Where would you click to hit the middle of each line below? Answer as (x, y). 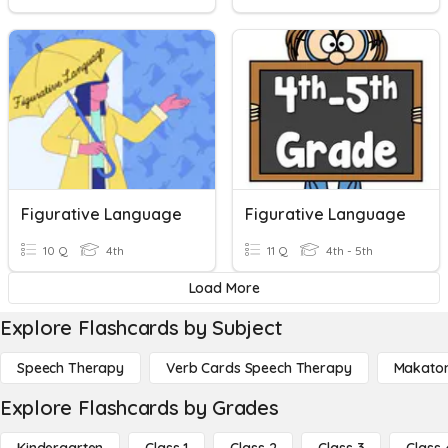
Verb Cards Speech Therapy (259, 368)
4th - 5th (348, 250)
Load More (224, 288)
